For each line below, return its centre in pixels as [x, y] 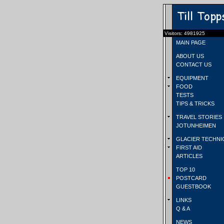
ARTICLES [188, 156]
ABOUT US [189, 56]
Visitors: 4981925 [185, 33]
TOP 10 [185, 169]
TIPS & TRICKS [194, 103]
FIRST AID [188, 147]
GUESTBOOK [193, 186]
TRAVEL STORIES [198, 117]
